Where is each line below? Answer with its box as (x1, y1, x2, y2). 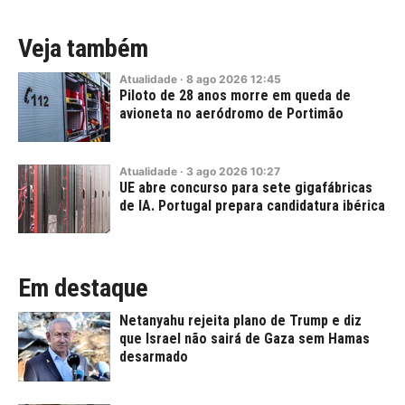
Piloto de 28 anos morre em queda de (119, 87, 351, 105)
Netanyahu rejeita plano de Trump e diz (119, 312, 362, 330)
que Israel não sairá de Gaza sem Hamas (119, 330, 370, 348)
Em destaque (18, 273, 148, 304)
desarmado (119, 348, 188, 366)
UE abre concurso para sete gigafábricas (119, 178, 372, 196)
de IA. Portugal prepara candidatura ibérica (119, 196, 385, 214)
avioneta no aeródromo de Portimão (119, 105, 344, 123)
